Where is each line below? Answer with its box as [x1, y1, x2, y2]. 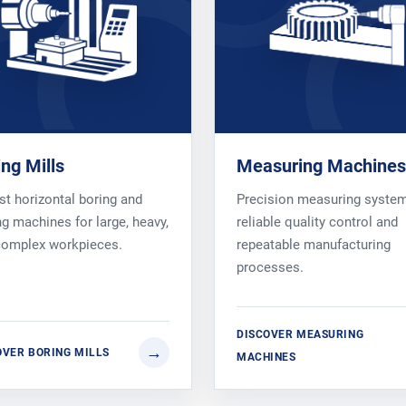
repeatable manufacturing [237, 236, 391, 253]
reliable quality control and [237, 213, 398, 230]
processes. [237, 258, 304, 275]
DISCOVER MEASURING [237, 326, 364, 341]
